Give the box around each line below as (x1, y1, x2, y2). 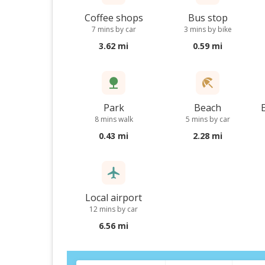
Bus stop (188, 11, 228, 24)
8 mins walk (94, 114, 133, 124)
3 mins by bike (183, 24, 232, 34)
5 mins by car (185, 114, 230, 124)
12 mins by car (89, 204, 138, 214)
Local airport (85, 191, 143, 204)
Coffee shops (84, 11, 143, 24)
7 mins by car (91, 24, 136, 34)
